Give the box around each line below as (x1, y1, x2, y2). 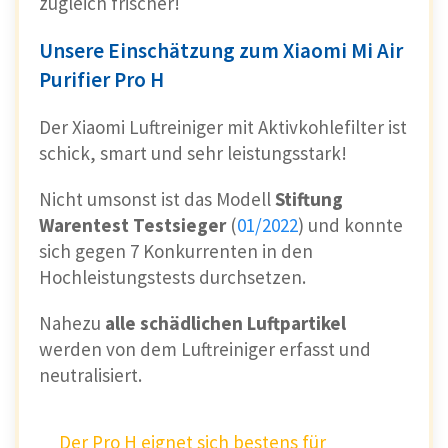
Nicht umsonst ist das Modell (39, 186, 275, 211)
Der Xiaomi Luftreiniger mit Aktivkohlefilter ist (39, 114, 407, 139)
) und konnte (298, 212, 403, 237)
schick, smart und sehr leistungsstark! (39, 140, 351, 165)
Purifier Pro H (39, 65, 164, 93)
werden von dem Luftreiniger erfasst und (39, 336, 371, 361)
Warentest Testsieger (39, 212, 226, 237)
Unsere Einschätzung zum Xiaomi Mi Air (39, 36, 403, 64)
